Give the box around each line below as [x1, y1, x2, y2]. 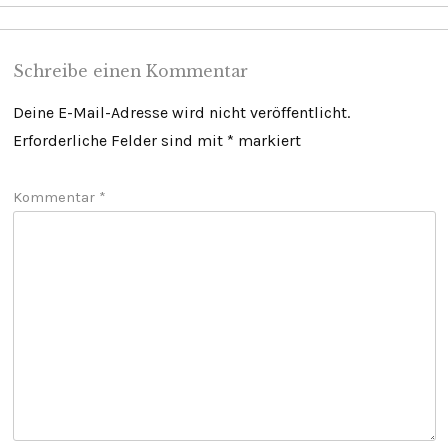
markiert [233, 131, 301, 151]
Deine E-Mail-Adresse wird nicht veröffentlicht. [12, 103, 350, 123]
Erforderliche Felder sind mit [12, 131, 227, 151]
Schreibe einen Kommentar [12, 62, 248, 82]
